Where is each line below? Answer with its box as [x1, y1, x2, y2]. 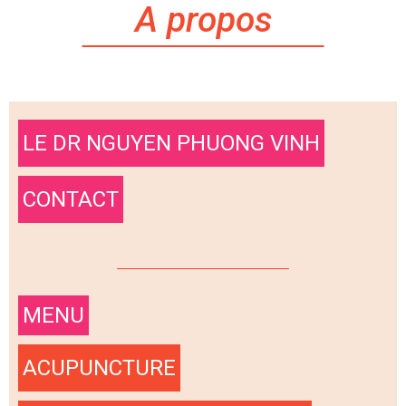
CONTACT [23, 186, 119, 212]
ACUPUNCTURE [23, 354, 176, 381]
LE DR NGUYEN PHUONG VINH [23, 130, 320, 156]
